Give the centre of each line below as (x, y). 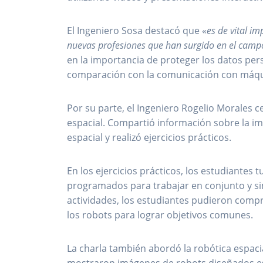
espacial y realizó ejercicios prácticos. (149, 138)
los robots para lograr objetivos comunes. (160, 215)
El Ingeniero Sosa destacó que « (137, 31)
